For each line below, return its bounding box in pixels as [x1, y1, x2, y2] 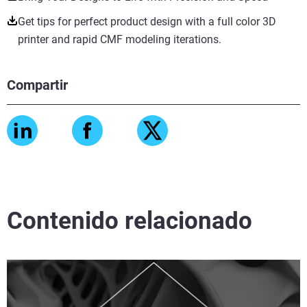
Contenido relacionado [7, 207, 252, 236]
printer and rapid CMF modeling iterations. [18, 33, 221, 47]
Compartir [7, 77, 68, 94]
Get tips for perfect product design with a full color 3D [18, 15, 276, 29]
